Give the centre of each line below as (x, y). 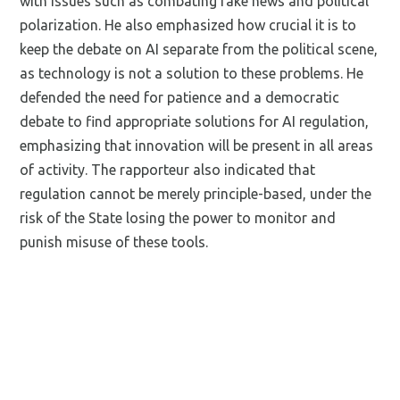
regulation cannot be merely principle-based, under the (196, 193)
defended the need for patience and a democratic (180, 97)
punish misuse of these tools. (114, 242)
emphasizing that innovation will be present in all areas (197, 145)
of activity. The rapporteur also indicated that (168, 169)
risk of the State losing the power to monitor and (178, 217)
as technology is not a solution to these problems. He (192, 73)
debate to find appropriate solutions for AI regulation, (195, 121)
